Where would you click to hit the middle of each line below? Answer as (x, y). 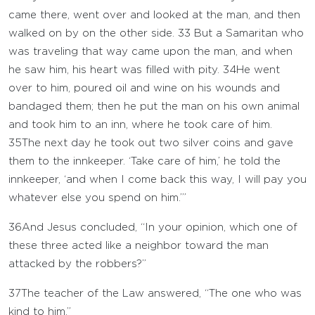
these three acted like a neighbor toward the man (139, 246)
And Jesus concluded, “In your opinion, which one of (160, 227)
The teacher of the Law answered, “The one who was (161, 294)
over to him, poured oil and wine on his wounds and (144, 88)
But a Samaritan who (247, 33)
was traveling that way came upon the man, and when (150, 52)
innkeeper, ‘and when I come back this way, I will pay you (157, 180)
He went (258, 70)
